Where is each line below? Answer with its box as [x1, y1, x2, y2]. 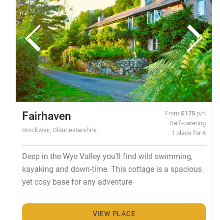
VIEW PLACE [92, 208, 136, 218]
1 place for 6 [171, 128, 206, 137]
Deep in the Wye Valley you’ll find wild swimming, [22, 151, 192, 162]
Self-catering [170, 118, 206, 127]
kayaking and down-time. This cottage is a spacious [22, 164, 202, 174]
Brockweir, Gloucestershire [22, 125, 97, 134]
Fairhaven [22, 108, 71, 123]
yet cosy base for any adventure [22, 176, 132, 187]
